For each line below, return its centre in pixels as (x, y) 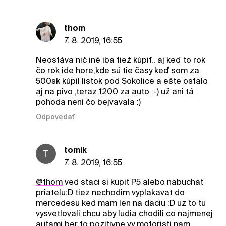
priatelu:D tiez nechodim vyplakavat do (110, 192)
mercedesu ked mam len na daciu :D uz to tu (121, 203)
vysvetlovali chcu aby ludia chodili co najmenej (124, 213)
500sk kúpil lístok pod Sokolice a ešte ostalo (122, 81)
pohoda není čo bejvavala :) (88, 102)
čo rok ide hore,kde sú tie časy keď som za (117, 71)
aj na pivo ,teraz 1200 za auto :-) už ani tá (115, 92)
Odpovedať (55, 116)
